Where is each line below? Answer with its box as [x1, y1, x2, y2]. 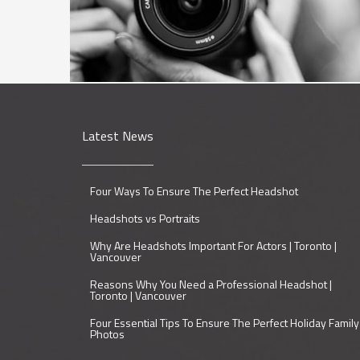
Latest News [82, 125, 153, 145]
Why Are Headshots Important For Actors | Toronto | [90, 236, 337, 254]
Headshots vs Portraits [90, 209, 200, 227]
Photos [90, 325, 125, 342]
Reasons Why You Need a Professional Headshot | [90, 275, 332, 292]
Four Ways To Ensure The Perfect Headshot [90, 182, 298, 199]
